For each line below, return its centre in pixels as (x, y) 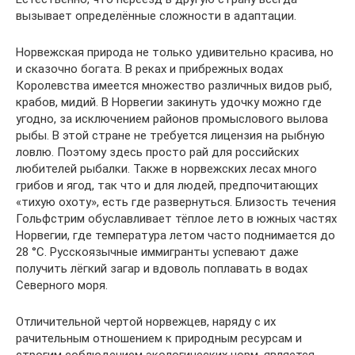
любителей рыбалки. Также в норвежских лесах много (166, 169)
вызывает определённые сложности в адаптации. (156, 16)
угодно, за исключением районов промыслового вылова (172, 119)
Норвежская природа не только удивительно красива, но (175, 52)
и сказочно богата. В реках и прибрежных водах (149, 69)
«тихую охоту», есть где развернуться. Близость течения (176, 202)
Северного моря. (62, 285)
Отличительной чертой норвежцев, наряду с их (146, 322)
